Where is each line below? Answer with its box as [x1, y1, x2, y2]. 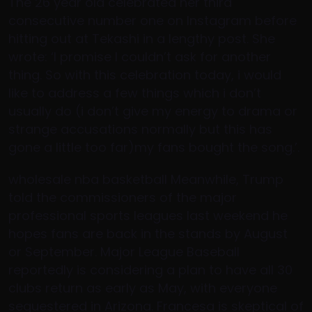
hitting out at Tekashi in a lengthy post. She [8, 30, 275, 47]
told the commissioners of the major [8, 189, 237, 206]
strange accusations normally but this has [8, 120, 272, 138]
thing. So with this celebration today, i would [8, 66, 281, 84]
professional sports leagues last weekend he [8, 207, 288, 224]
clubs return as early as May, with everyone [8, 279, 277, 297]
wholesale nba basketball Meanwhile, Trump [8, 171, 283, 188]
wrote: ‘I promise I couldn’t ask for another [8, 48, 271, 65]
